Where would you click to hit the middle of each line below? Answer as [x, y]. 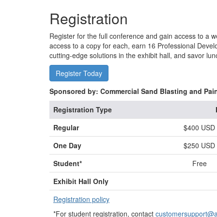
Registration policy [81, 199]
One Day [67, 145]
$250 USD [199, 145]
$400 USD [199, 127]
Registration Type [83, 109]
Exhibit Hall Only [81, 181]
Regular [66, 127]
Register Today [79, 73]
